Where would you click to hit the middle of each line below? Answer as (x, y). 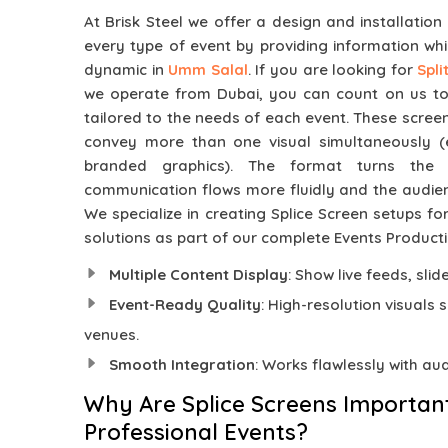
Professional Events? (196, 432)
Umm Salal (208, 69)
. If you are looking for (332, 69)
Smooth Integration (182, 364)
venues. (111, 334)
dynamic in (126, 69)
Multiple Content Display (198, 274)
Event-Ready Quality (185, 304)
